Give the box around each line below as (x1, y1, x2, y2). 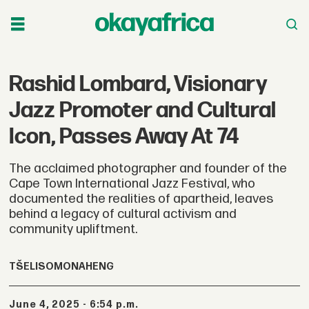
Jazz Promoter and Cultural (9, 97, 277, 124)
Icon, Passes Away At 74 (9, 123, 239, 150)
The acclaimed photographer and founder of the (9, 160, 288, 177)
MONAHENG (54, 261, 114, 273)
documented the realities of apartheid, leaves (9, 190, 274, 207)
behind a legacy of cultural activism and (9, 206, 237, 222)
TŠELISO (9, 261, 54, 273)
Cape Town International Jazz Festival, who (9, 175, 256, 192)
